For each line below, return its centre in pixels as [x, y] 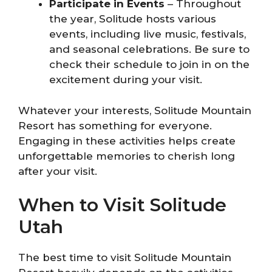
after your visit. [58, 171]
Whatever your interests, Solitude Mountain [135, 110]
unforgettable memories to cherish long [127, 156]
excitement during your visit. [126, 80]
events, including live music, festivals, [148, 34]
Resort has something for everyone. [115, 125]
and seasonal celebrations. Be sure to [149, 49]
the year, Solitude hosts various [133, 19]
